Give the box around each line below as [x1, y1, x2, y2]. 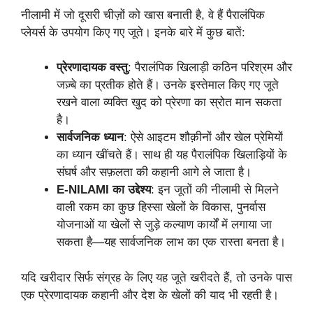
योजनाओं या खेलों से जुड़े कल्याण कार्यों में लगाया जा [57, 218, 272, 232]
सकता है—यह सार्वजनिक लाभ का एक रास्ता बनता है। [57, 235, 286, 249]
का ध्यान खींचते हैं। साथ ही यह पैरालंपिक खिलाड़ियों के [57, 148, 287, 162]
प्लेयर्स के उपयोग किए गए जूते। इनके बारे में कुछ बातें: [21, 25, 245, 39]
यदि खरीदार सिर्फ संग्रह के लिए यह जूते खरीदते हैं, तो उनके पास [21, 270, 292, 284]
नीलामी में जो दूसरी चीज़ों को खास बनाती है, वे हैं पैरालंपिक [21, 8, 265, 22]
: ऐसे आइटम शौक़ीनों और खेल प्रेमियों [124, 131, 283, 145]
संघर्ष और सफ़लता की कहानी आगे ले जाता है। [57, 166, 252, 180]
